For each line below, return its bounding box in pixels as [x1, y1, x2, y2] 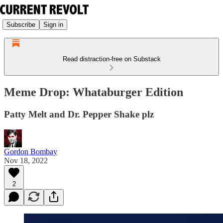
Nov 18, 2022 [4, 156, 48, 165]
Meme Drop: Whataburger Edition [4, 85, 183, 99]
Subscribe [6, 20, 35, 28]
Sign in [43, 20, 63, 28]
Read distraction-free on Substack [62, 55, 161, 63]
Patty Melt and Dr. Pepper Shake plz [4, 109, 154, 119]
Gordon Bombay [4, 147, 57, 156]
